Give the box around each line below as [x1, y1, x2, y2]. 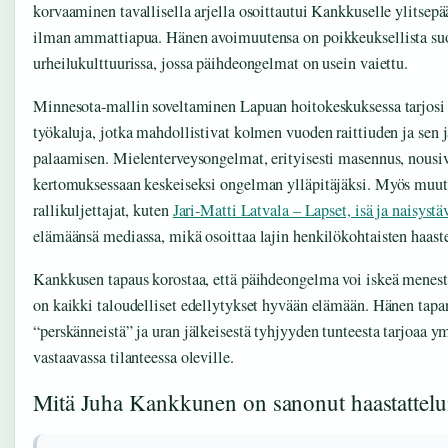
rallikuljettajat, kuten [33, 199, 173, 222]
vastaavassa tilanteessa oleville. [33, 346, 234, 369]
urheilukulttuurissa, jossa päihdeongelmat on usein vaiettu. [33, 51, 409, 74]
